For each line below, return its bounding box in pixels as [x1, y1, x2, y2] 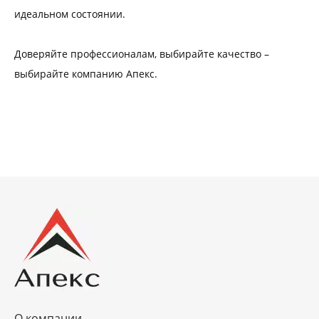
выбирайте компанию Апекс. [14, 67, 157, 81]
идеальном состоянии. [14, 7, 125, 21]
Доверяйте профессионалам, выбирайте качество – [14, 47, 269, 61]
